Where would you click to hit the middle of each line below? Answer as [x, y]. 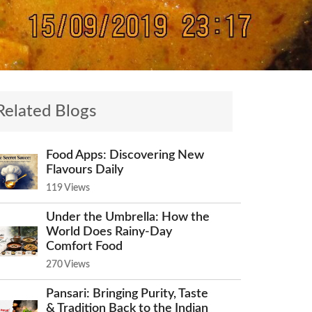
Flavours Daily [85, 170]
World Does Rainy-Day [109, 232]
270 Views [68, 264]
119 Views [68, 188]
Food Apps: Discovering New [125, 155]
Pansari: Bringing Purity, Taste [127, 294]
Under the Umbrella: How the [128, 217]
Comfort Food [84, 246]
